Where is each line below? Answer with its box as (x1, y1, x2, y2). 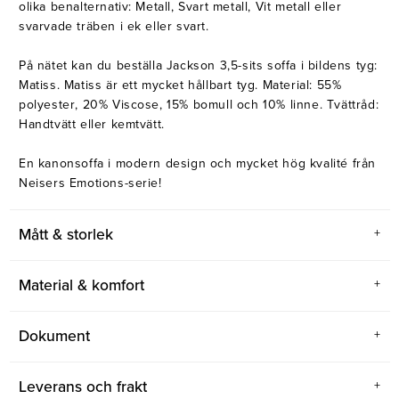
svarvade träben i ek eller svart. (19, 19, 209, 35)
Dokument (19, 327, 90, 346)
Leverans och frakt (19, 378, 147, 397)
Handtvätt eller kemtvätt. (19, 117, 165, 133)
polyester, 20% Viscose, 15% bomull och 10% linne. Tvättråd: (19, 97, 379, 113)
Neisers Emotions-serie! (19, 175, 162, 191)
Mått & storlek (19, 225, 113, 245)
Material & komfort (19, 276, 144, 296)
